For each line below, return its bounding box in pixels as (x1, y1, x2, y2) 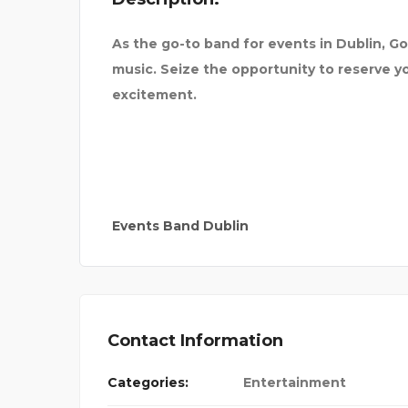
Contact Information (107, 331, 283, 351)
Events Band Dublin (112, 218, 249, 234)
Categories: (107, 374, 189, 391)
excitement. (112, 87, 197, 103)
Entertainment (243, 374, 346, 391)
